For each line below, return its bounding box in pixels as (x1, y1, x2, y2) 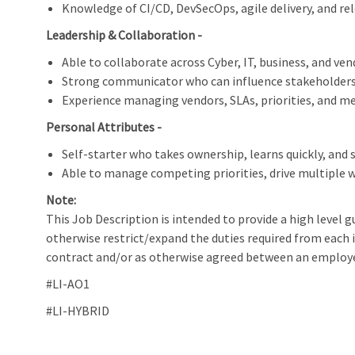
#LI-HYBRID (46, 303, 109, 319)
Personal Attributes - (46, 119, 162, 136)
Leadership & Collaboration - (46, 27, 202, 44)
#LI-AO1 (46, 276, 90, 292)
